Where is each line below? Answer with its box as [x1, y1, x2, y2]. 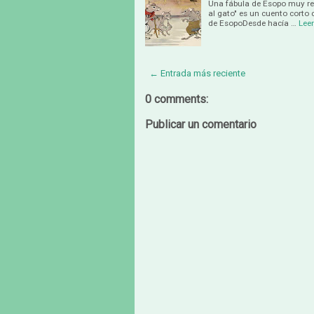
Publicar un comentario [145, 117, 257, 131]
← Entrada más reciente [149, 67, 245, 78]
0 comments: [145, 92, 208, 106]
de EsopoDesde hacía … [208, 18, 296, 28]
